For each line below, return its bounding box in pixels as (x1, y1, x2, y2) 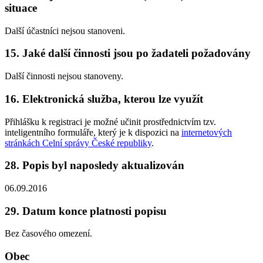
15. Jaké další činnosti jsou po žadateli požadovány (5, 47, 251, 60)
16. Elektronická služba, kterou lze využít (5, 92, 203, 105)
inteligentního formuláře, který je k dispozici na (5, 127, 181, 137)
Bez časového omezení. (5, 228, 92, 239)
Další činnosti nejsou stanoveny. (5, 71, 123, 82)
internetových (181, 127, 232, 137)
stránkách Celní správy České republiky (5, 137, 151, 148)
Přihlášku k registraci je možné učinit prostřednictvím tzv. (5, 116, 216, 127)
